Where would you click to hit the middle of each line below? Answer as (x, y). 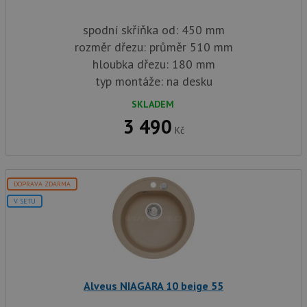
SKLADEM (153, 105)
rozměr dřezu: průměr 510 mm (153, 47)
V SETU (25, 201)
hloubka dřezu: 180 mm (153, 64)
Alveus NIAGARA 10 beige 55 (153, 286)
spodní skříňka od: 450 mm (153, 30)
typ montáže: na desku (153, 82)
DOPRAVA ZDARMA (42, 184)
